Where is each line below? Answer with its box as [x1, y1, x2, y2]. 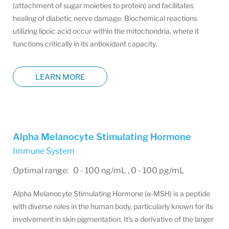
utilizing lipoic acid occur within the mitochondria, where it [13, 27, 199, 35]
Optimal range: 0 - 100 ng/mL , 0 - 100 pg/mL [13, 166, 185, 175]
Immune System [13, 146, 75, 156]
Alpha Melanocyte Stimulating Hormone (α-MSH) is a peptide [13, 189, 210, 198]
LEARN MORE [35, 72, 85, 82]
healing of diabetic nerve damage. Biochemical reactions [13, 14, 197, 22]
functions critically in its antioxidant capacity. [13, 39, 157, 48]
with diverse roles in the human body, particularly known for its [13, 202, 213, 211]
